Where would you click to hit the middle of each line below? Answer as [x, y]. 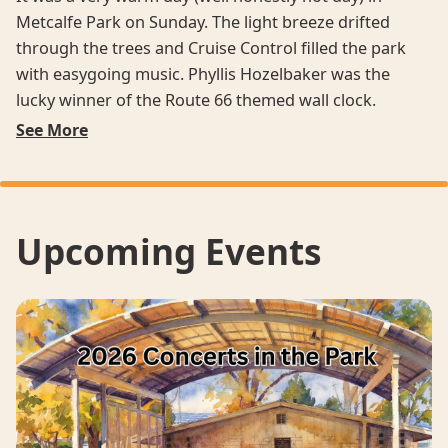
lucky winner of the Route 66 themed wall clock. [196, 99]
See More [52, 129]
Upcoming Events [168, 250]
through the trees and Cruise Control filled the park [211, 47]
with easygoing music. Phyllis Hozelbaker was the [203, 73]
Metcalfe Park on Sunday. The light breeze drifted [203, 21]
